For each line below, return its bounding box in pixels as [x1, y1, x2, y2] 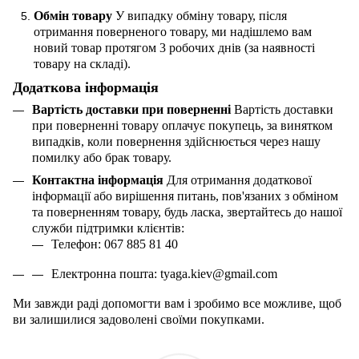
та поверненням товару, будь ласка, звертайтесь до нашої [32, 205, 342, 220]
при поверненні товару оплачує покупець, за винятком [32, 118, 333, 132]
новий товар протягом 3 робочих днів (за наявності [34, 41, 315, 55]
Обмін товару [34, 9, 112, 23]
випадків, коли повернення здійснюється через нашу [32, 134, 321, 148]
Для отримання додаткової [163, 173, 312, 188]
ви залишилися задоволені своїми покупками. [13, 312, 264, 326]
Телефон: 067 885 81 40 [51, 237, 178, 252]
